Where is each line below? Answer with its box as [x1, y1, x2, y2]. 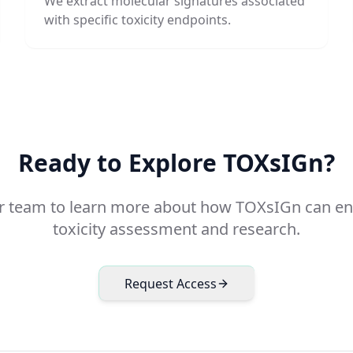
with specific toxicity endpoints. [44, 11, 231, 28]
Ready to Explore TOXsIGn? [18, 147, 335, 179]
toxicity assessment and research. [53, 218, 300, 240]
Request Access [124, 274, 217, 292]
